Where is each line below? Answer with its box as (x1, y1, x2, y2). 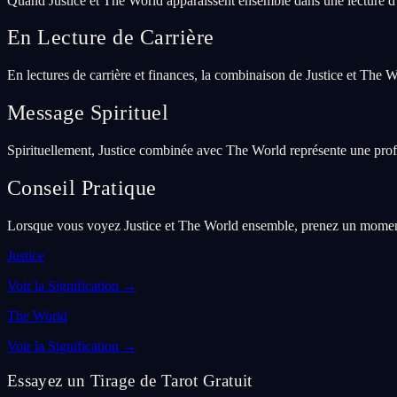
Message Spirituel (7, 101, 169, 125)
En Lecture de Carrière (7, 26, 214, 50)
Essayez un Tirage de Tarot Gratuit (7, 370, 253, 390)
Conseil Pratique (7, 176, 157, 200)
